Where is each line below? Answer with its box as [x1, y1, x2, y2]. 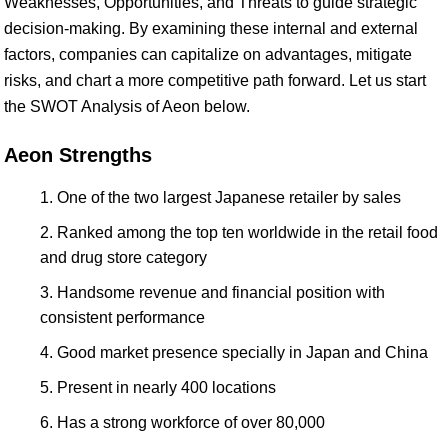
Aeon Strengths [4, 144, 152, 166]
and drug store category [40, 249, 207, 266]
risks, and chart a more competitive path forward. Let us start [4, 72, 426, 89]
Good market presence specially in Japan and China [57, 344, 428, 361]
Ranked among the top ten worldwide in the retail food [57, 224, 438, 241]
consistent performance [40, 309, 205, 326]
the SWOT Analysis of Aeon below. [4, 98, 250, 115]
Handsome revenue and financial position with [57, 284, 385, 301]
